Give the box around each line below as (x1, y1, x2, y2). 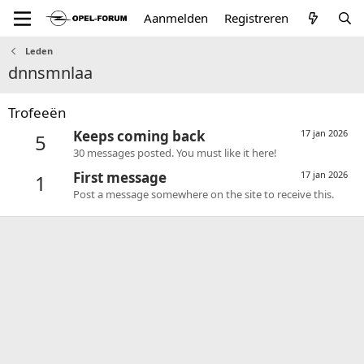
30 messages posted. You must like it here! (73, 145, 277, 161)
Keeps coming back (73, 127, 206, 146)
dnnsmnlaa (8, 62, 93, 84)
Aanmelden (144, 10, 209, 26)
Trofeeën (8, 103, 67, 122)
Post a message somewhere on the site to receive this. (73, 186, 334, 201)
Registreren (224, 10, 289, 26)
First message (73, 167, 167, 187)
